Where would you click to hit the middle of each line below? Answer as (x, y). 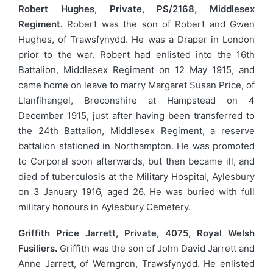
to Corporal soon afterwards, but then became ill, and (136, 161)
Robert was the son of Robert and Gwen (159, 24)
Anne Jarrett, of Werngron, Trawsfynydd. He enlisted (136, 264)
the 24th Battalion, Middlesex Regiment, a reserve (136, 130)
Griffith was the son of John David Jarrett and (156, 249)
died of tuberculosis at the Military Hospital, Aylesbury (136, 176)
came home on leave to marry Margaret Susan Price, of (136, 85)
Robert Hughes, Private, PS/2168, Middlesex (136, 9)
